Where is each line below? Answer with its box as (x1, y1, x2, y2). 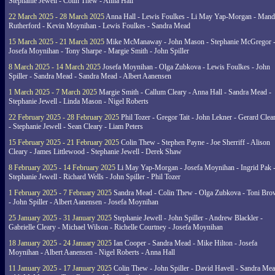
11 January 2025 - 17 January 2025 (9, 264, 112, 273)
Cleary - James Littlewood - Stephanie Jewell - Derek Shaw (9, 147, 182, 156)
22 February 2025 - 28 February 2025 (9, 113, 119, 122)
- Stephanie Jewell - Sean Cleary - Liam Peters (9, 122, 143, 131)
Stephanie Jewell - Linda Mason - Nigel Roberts (9, 97, 149, 106)
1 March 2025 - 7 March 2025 (9, 88, 97, 96)
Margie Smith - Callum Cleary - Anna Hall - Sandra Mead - (97, 88, 271, 96)
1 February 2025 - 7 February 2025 (9, 188, 112, 197)
